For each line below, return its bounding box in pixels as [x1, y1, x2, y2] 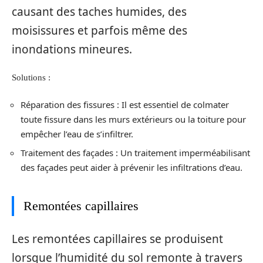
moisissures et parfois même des [12, 22, 187, 38]
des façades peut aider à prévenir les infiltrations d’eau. [21, 161, 242, 173]
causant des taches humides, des [12, 4, 187, 19]
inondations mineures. [12, 41, 132, 57]
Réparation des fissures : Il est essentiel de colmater [21, 98, 229, 110]
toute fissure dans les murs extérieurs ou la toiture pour [21, 113, 246, 125]
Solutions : [12, 73, 50, 82]
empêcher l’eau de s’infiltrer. [21, 127, 133, 140]
